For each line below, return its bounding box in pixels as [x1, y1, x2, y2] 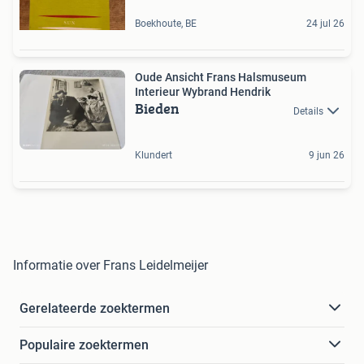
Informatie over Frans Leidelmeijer [13, 257, 208, 273]
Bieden [135, 97, 180, 120]
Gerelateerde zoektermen [19, 300, 170, 316]
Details [293, 105, 323, 117]
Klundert [135, 149, 172, 161]
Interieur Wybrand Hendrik [135, 85, 271, 99]
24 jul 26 [306, 18, 344, 30]
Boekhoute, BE [135, 18, 197, 30]
